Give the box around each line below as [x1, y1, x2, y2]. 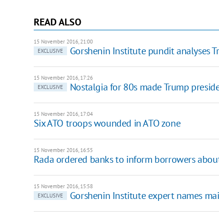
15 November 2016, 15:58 [33, 182, 93, 190]
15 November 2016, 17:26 [33, 74, 93, 81]
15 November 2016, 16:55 [33, 146, 93, 153]
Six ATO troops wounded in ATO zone [33, 116, 181, 130]
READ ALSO [33, 15, 81, 28]
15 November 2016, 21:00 [33, 38, 93, 45]
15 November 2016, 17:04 [33, 110, 93, 117]
